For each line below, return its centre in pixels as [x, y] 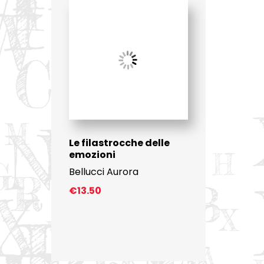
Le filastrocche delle [119, 143]
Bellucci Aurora [103, 171]
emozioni [92, 154]
